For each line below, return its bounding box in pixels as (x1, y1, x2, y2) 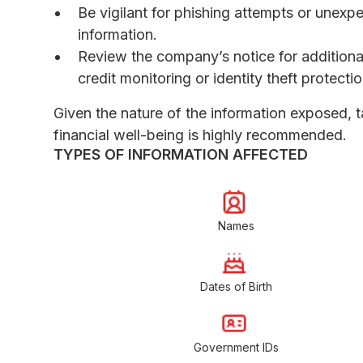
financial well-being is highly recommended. (53, 126, 347, 143)
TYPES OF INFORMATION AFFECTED (53, 145, 308, 163)
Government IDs (193, 340, 279, 354)
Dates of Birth (199, 279, 272, 293)
